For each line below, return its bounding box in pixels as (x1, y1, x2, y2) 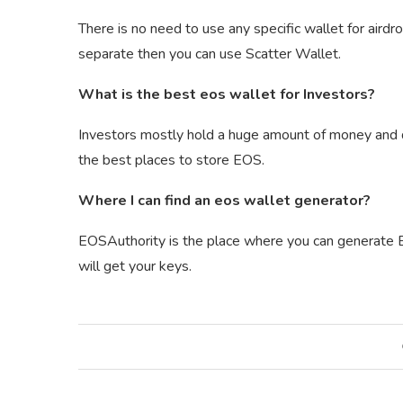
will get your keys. (78, 256, 199, 277)
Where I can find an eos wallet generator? (78, 191, 371, 211)
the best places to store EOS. (78, 150, 264, 171)
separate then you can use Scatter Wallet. (78, 44, 341, 65)
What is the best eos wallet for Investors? (78, 85, 375, 105)
